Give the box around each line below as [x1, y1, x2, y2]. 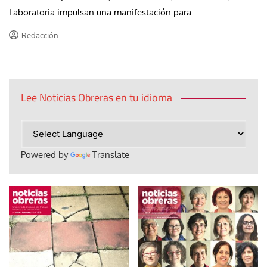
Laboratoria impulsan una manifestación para [9, 7, 191, 18]
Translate [92, 149, 129, 161]
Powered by [21, 149, 70, 161]
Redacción [21, 30, 58, 40]
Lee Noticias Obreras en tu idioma [21, 89, 172, 106]
